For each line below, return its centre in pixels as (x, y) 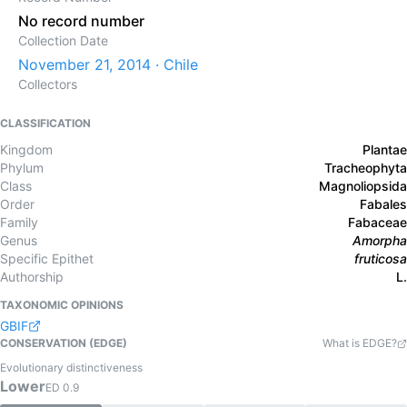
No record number (81, 21)
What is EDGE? (360, 343)
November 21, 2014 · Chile (108, 65)
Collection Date (63, 40)
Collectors (48, 84)
